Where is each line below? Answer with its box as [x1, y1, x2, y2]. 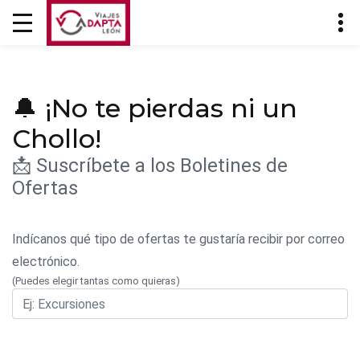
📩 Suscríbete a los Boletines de [12, 154, 288, 177]
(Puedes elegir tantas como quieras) [12, 275, 180, 287]
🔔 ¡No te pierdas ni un [12, 92, 297, 124]
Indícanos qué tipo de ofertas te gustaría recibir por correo [12, 231, 345, 247]
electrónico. [12, 254, 80, 269]
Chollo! [12, 123, 101, 154]
